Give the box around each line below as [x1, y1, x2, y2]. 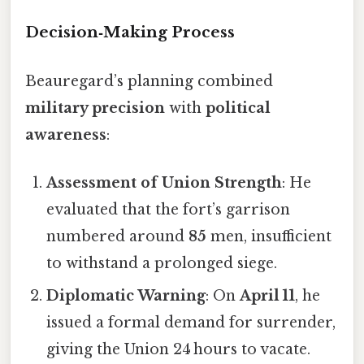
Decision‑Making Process [25, 23, 235, 42]
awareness [25, 125, 106, 144]
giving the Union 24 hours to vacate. [46, 340, 311, 358]
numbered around [46, 227, 189, 245]
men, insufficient [206, 227, 332, 245]
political [206, 98, 271, 117]
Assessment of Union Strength [46, 173, 283, 192]
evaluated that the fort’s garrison [46, 200, 291, 219]
